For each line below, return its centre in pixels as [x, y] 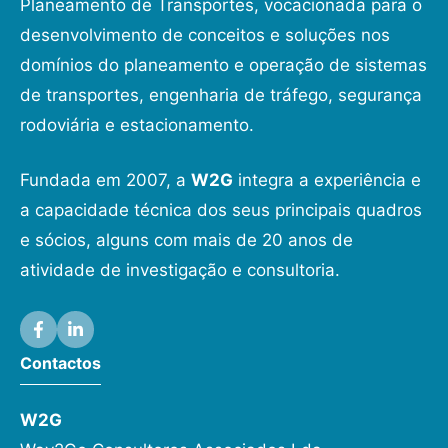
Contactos [60, 362]
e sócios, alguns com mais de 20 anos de [186, 240]
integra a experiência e [327, 180]
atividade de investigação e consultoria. [180, 270]
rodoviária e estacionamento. [137, 124]
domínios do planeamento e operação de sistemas [223, 64]
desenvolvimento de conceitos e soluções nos [205, 34]
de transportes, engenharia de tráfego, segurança [221, 94]
